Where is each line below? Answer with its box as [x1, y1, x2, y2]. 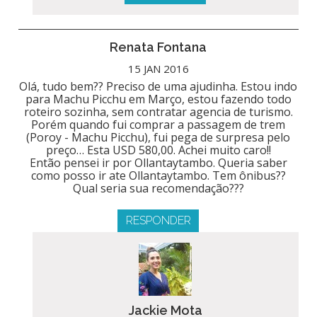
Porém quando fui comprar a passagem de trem [31, 116, 286, 132]
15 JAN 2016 [127, 61, 189, 76]
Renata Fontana [110, 39, 207, 54]
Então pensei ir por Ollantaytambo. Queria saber [29, 154, 287, 171]
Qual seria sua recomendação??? [72, 180, 244, 196]
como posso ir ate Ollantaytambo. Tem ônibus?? [30, 167, 286, 183]
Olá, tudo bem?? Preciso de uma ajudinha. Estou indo [19, 78, 298, 94]
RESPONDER [125, 213, 191, 227]
